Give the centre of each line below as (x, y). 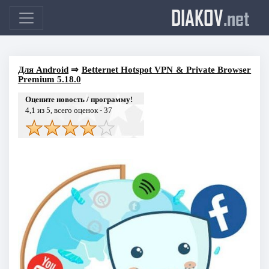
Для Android (43, 69)
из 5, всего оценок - (69, 110)
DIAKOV (197, 17)
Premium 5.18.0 (49, 79)
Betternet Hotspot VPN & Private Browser (166, 69)
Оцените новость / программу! (79, 99)
